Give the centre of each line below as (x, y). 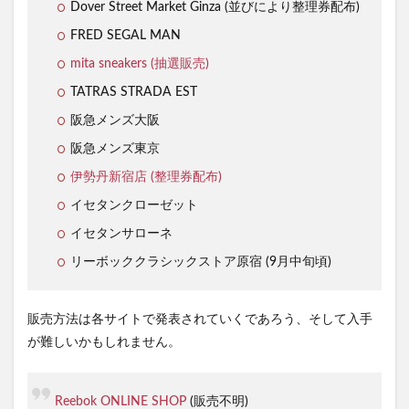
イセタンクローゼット (134, 206)
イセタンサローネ (121, 234)
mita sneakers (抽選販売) (140, 64)
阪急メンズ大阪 (115, 121)
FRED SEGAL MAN (126, 36)
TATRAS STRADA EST (134, 93)
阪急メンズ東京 (115, 149)
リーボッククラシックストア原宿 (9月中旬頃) (201, 262)
